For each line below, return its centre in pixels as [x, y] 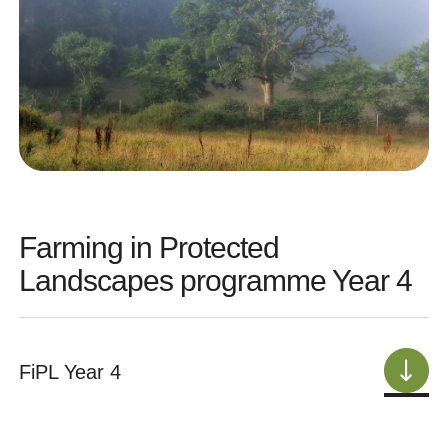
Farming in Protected [149, 247]
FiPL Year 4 [70, 372]
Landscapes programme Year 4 [215, 280]
